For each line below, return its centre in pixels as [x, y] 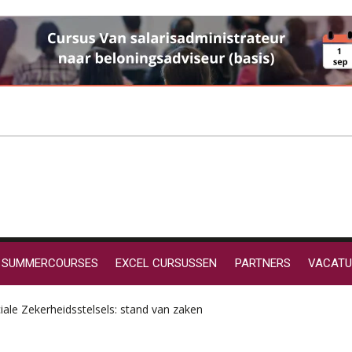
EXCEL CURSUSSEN [167, 264]
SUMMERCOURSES [50, 264]
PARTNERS [262, 264]
